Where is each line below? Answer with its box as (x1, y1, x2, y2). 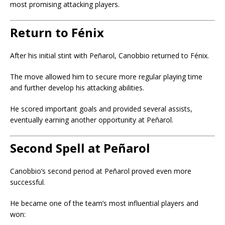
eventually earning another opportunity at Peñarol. (10, 115, 173, 125)
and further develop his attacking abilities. (10, 82, 144, 92)
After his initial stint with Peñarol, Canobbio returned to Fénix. (10, 50, 209, 60)
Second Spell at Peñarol (10, 139, 150, 156)
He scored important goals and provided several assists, (10, 103, 192, 114)
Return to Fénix (10, 24, 104, 41)
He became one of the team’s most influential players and (10, 198, 198, 208)
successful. (10, 177, 45, 187)
